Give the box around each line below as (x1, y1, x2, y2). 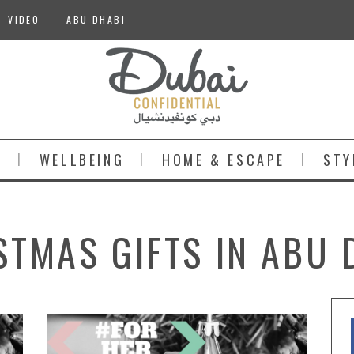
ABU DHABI (66, 13, 126, 26)
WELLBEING (39, 149, 125, 170)
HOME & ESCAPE (162, 149, 286, 170)
